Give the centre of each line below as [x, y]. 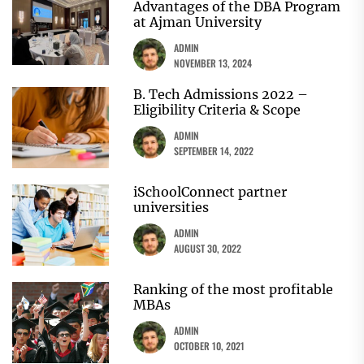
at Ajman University [198, 22]
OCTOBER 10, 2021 [210, 346]
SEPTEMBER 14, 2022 [214, 151]
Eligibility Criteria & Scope [217, 110]
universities [171, 208]
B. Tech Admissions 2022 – [221, 95]
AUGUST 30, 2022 [208, 249]
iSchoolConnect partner [210, 192]
